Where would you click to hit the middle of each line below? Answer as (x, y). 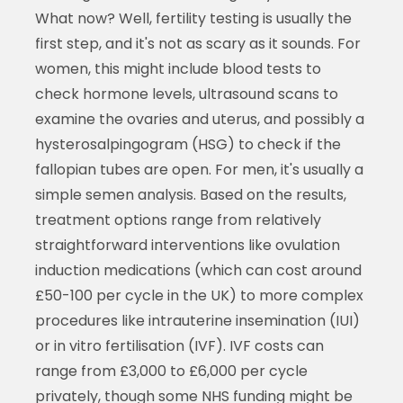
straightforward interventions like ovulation (187, 245)
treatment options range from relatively (178, 219)
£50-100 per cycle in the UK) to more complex (199, 295)
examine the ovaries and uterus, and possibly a (199, 119)
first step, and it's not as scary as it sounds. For (197, 43)
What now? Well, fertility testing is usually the (193, 18)
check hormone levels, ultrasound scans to (186, 94)
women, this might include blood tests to (178, 68)
